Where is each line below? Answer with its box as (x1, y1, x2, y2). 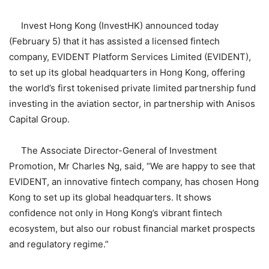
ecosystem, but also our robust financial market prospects (9, 223, 255, 235)
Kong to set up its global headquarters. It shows (9, 192, 211, 204)
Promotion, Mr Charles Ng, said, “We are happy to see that (9, 160, 255, 172)
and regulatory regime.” (9, 238, 109, 250)
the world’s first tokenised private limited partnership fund (9, 82, 256, 94)
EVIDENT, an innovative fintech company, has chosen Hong (9, 176, 259, 188)
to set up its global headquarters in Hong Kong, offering (9, 67, 245, 79)
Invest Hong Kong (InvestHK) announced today (9, 20, 219, 32)
